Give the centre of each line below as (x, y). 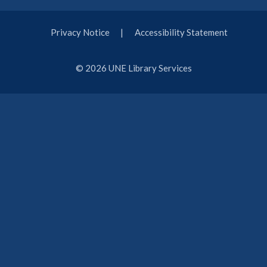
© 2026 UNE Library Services (133, 68)
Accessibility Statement (181, 32)
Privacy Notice (80, 32)
